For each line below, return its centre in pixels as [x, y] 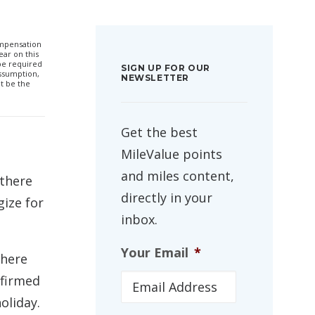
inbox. [139, 219]
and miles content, [178, 176]
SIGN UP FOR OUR [166, 68]
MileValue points [172, 154]
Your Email [155, 252]
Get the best [159, 132]
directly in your [167, 198]
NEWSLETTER [155, 78]
